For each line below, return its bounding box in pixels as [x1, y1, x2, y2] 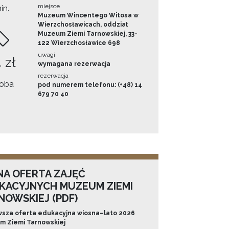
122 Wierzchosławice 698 [38, 39, 121, 47]
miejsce [38, 3, 60, 10]
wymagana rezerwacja [38, 60, 111, 68]
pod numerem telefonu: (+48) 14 [38, 81, 143, 89]
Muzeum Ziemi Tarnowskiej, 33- [38, 30, 138, 38]
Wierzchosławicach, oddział [38, 21, 128, 29]
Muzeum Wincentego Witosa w [38, 12, 139, 19]
